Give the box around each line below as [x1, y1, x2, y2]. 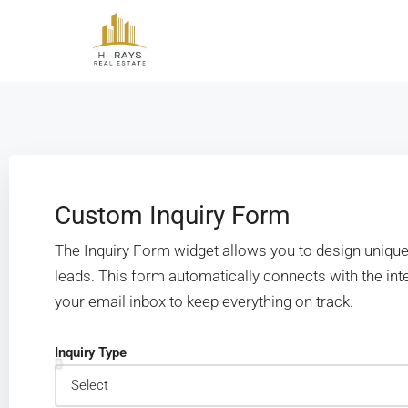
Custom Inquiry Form [55, 200, 291, 230]
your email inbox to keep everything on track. [55, 292, 353, 311]
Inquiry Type [55, 344, 127, 361]
